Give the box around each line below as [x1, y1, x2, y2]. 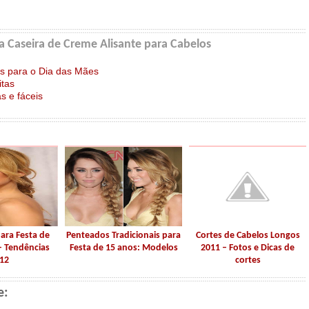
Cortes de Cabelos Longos [195, 230, 300, 241]
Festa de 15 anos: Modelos [69, 243, 178, 253]
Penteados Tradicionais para [66, 230, 181, 241]
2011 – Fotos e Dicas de [201, 243, 295, 253]
